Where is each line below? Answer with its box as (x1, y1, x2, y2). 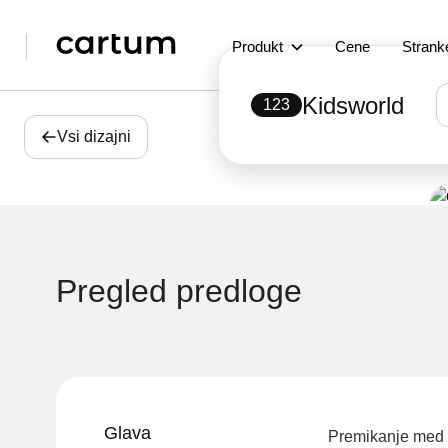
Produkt (232, 38, 283, 55)
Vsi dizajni (57, 128, 131, 145)
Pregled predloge (56, 273, 302, 309)
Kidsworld (302, 91, 404, 119)
